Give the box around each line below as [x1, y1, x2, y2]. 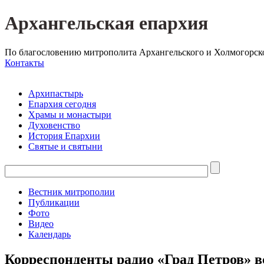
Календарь [28, 229, 71, 239]
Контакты [5, 57, 44, 68]
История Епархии [28, 130, 100, 141]
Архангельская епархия [5, 12, 208, 34]
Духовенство [28, 120, 80, 130]
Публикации [28, 197, 80, 207]
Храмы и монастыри [28, 109, 111, 120]
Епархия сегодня [28, 98, 96, 109]
